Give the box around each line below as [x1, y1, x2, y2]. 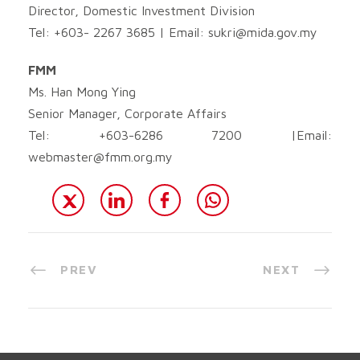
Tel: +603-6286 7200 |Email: [28, 127, 332, 142]
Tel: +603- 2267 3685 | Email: [28, 24, 208, 39]
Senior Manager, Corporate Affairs [28, 105, 227, 121]
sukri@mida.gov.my [208, 24, 317, 39]
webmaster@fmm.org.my [28, 149, 173, 164]
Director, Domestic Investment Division [28, 2, 255, 18]
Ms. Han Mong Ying [28, 84, 136, 99]
